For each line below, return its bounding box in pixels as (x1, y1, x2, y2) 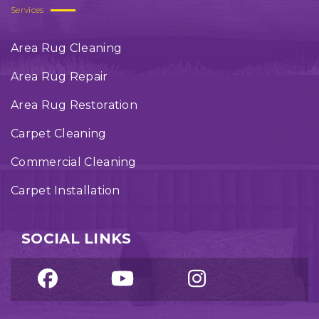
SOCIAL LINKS (21, 230, 132, 247)
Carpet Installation (11, 184, 120, 197)
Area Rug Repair (11, 70, 108, 83)
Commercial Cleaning (11, 155, 137, 169)
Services (11, 4, 44, 15)
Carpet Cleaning (11, 127, 107, 140)
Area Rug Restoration (11, 98, 137, 112)
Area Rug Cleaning (11, 41, 122, 55)
